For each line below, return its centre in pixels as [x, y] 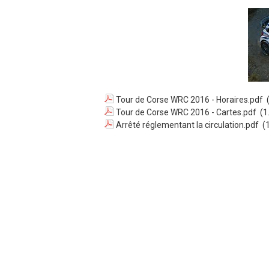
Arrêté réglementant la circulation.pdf [187, 125]
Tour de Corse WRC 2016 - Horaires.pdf [189, 100]
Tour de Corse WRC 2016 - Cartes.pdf [186, 113]
